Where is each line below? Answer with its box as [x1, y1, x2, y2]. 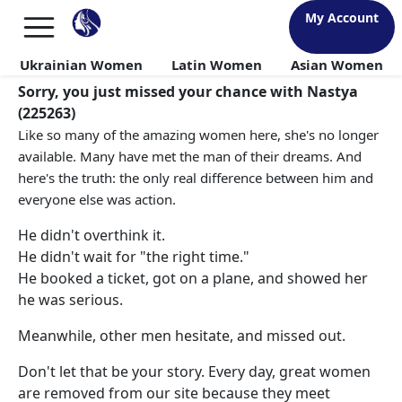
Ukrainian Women [19, 56, 143, 74]
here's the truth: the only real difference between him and [18, 169, 373, 187]
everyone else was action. [18, 190, 176, 208]
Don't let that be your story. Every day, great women [18, 362, 371, 381]
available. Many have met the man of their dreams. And [18, 147, 362, 165]
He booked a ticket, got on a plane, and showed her [18, 268, 368, 288]
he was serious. [18, 290, 123, 310]
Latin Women [170, 56, 262, 74]
